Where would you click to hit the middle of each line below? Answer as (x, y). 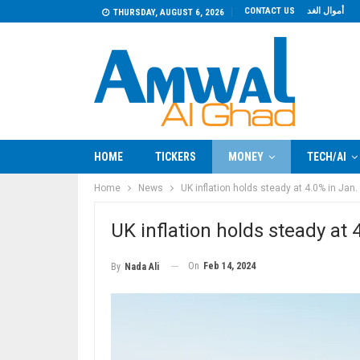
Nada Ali (142, 266)
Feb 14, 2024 (229, 266)
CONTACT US (270, 11)
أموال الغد (325, 11)
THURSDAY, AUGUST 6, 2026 (169, 12)
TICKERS (176, 157)
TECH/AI (327, 157)
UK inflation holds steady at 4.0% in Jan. (269, 188)
